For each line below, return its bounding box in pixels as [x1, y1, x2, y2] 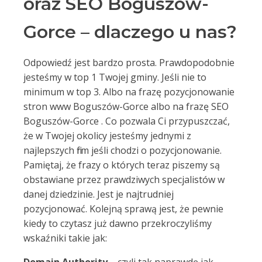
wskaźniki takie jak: [23, 232, 107, 244]
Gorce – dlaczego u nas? [23, 21, 237, 43]
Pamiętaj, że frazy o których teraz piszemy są [23, 158, 220, 171]
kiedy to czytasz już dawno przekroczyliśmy [23, 217, 212, 230]
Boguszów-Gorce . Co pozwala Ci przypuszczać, [23, 115, 230, 127]
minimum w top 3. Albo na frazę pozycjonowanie [23, 85, 235, 98]
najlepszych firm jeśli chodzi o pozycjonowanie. [23, 144, 222, 157]
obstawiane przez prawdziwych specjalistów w [23, 173, 225, 186]
